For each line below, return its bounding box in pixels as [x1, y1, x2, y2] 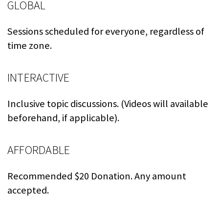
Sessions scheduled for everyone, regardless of [7, 25, 204, 38]
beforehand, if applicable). [7, 111, 119, 125]
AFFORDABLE [7, 142, 70, 158]
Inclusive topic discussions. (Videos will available [7, 97, 208, 110]
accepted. [7, 184, 49, 197]
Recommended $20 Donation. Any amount [7, 170, 186, 183]
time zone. [7, 39, 52, 52]
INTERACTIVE [7, 70, 70, 86]
